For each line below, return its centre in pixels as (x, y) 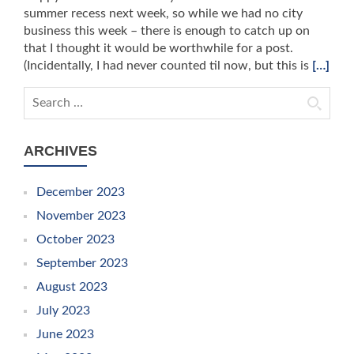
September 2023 (82, 263)
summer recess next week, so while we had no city (163, 13)
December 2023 (81, 192)
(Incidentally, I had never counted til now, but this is (168, 66)
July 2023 (63, 311)
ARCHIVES (60, 151)
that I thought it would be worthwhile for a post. (158, 48)
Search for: (54, 96)
